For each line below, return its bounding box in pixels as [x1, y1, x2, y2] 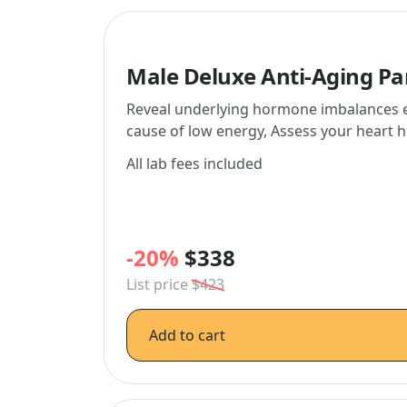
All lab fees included [126, 154, 263, 174]
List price [126, 274, 192, 294]
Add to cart [149, 325, 225, 345]
